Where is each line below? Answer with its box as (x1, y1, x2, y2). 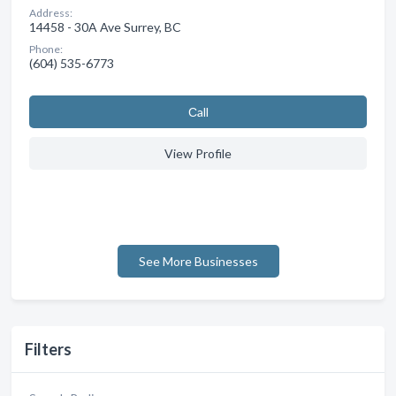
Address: (29, 5, 72, 19)
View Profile (164, 145, 232, 161)
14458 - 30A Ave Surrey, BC (29, 19, 181, 34)
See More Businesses (138, 253, 258, 269)
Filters (25, 339, 72, 359)
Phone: (29, 42, 63, 56)
